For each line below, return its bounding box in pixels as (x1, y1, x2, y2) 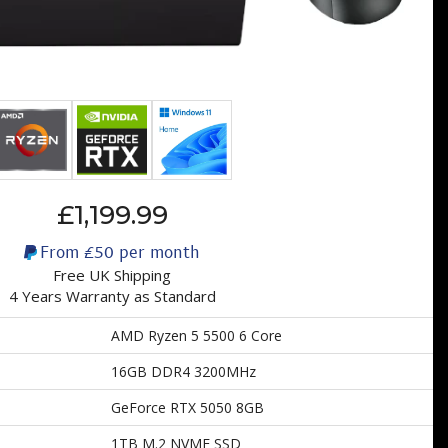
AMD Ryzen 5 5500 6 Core (111, 326, 282, 346)
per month (113, 240, 200, 262)
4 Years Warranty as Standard (8, 286, 216, 307)
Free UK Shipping (53, 265, 171, 286)
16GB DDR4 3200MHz (111, 362, 256, 382)
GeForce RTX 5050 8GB (111, 398, 264, 418)
